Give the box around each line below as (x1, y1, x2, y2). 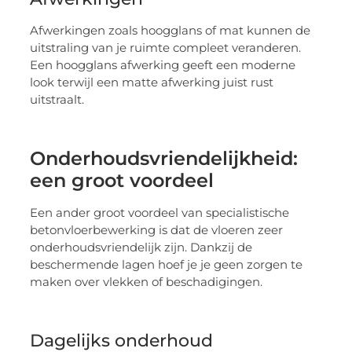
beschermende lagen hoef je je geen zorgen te (30, 257, 303, 273)
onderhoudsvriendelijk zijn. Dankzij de (30, 240, 253, 255)
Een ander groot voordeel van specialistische (30, 205, 290, 221)
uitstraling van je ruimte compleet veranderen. (30, 39, 302, 55)
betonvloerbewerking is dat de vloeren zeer (30, 222, 284, 238)
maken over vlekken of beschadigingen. (30, 274, 263, 290)
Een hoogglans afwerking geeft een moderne (30, 57, 296, 72)
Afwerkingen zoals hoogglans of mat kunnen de (30, 22, 311, 38)
